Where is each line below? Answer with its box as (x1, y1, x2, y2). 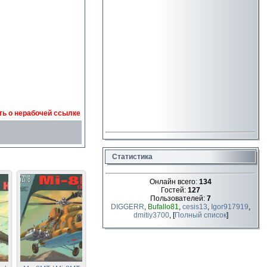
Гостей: (161, 186, 188, 194)
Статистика (112, 153, 153, 161)
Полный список (174, 211, 226, 219)
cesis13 (182, 203, 207, 211)
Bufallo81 (148, 203, 179, 211)
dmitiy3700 (133, 211, 169, 219)
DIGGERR (111, 203, 144, 211)
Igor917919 (211, 203, 249, 211)
